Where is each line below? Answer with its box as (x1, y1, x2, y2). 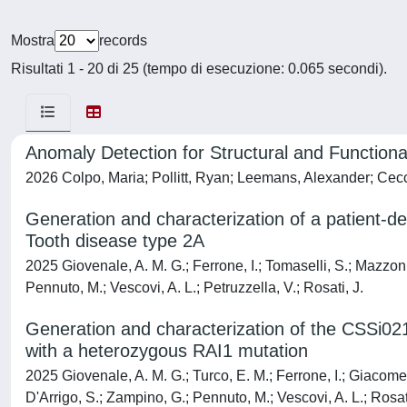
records (99, 33, 147, 48)
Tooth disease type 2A (25, 231, 204, 251)
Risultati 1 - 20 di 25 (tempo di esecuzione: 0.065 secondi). (11, 61, 387, 76)
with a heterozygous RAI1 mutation (25, 341, 308, 361)
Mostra (11, 33, 55, 48)
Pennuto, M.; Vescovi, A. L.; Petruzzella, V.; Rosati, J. (25, 280, 363, 295)
